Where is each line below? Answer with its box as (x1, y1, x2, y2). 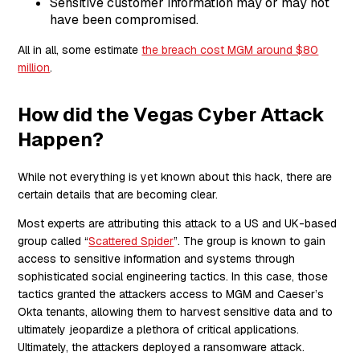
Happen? (18, 126, 104, 152)
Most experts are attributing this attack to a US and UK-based (18, 215, 337, 231)
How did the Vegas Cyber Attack (18, 101, 325, 127)
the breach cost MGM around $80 (141, 42, 319, 57)
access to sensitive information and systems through (18, 251, 296, 266)
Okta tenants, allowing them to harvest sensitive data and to (18, 304, 333, 319)
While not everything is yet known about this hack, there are (18, 169, 333, 184)
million (18, 59, 51, 75)
